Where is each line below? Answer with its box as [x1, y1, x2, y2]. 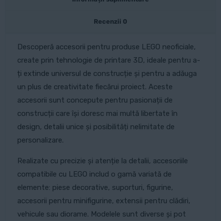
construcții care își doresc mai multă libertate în [17, 109, 178, 118]
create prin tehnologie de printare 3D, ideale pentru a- [17, 56, 200, 65]
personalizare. [17, 136, 64, 145]
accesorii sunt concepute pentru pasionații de [17, 96, 173, 105]
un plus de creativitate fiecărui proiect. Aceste [17, 82, 173, 92]
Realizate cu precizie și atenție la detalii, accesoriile [17, 156, 188, 166]
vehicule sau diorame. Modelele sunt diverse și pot [17, 210, 186, 219]
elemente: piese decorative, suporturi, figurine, [17, 183, 173, 192]
